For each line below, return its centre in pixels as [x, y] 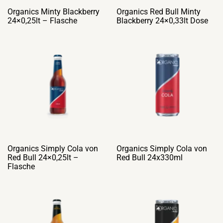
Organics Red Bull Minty [159, 12]
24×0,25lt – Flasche [42, 21]
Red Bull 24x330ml [150, 158]
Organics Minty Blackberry [54, 12]
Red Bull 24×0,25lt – [43, 158]
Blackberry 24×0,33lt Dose [162, 21]
